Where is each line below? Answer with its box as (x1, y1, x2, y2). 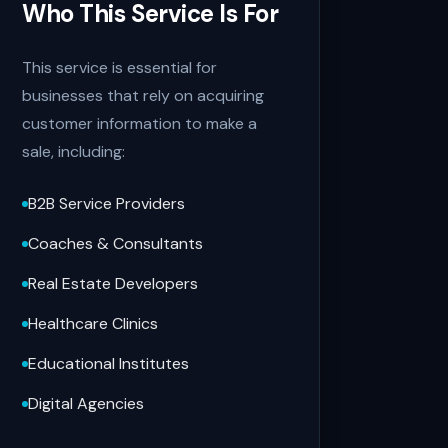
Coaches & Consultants (28, 233, 204, 254)
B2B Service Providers (28, 193, 186, 214)
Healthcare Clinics (28, 313, 159, 334)
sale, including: (22, 141, 126, 162)
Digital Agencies (28, 393, 145, 414)
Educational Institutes (28, 353, 190, 374)
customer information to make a (22, 113, 258, 134)
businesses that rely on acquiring (22, 85, 265, 106)
